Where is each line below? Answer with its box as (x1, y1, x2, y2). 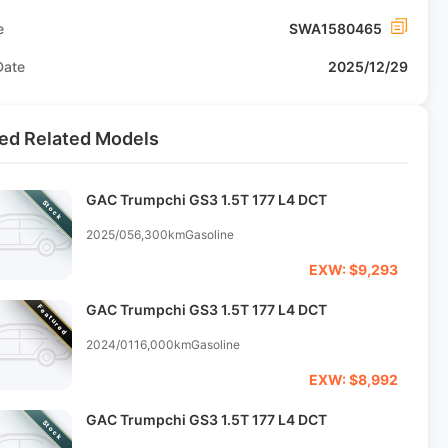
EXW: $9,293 (308, 261, 398, 278)
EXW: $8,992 (308, 371, 398, 388)
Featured (35, 303, 70, 337)
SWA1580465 (288, 20, 382, 37)
